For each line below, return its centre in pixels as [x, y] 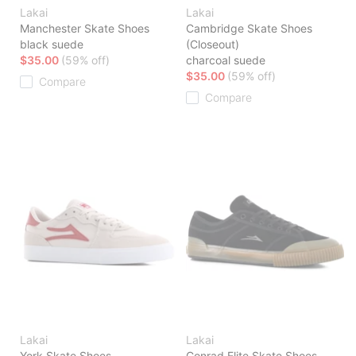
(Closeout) [213, 44]
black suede [52, 44]
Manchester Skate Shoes [85, 29]
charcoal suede [226, 60]
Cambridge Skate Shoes [249, 29]
